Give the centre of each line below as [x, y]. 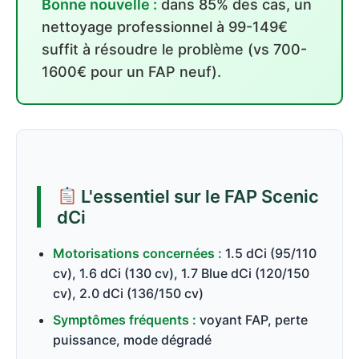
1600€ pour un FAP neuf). [131, 72]
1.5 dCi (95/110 [269, 253]
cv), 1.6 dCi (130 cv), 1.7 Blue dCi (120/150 [181, 273]
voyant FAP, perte [252, 320]
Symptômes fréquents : [125, 320]
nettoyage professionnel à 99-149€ [165, 27]
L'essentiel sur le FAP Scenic [198, 196]
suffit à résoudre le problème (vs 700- [174, 49]
